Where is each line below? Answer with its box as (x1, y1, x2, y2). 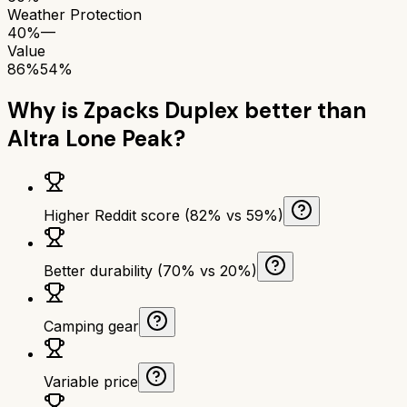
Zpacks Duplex (84, 95, 239, 124)
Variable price (44, 372, 138, 391)
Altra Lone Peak (7, 124, 174, 153)
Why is (7, 95, 84, 124)
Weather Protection (7, 5, 142, 24)
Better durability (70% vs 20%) (44, 261, 257, 280)
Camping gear (44, 316, 139, 335)
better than (239, 95, 366, 124)
